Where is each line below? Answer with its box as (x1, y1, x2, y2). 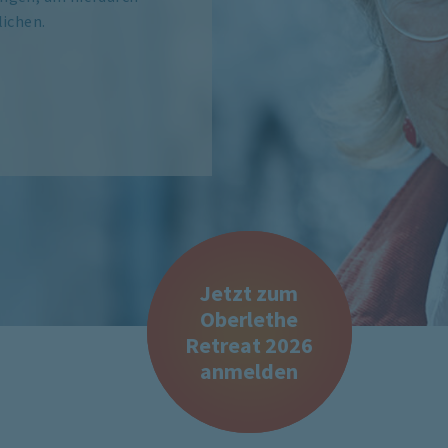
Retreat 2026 (185, 331, 313, 359)
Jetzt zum (200, 279, 298, 307)
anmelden (200, 357, 298, 385)
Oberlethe (200, 305, 298, 333)
